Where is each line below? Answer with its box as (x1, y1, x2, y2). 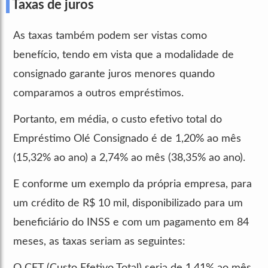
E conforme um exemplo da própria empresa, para (13, 178, 252, 190)
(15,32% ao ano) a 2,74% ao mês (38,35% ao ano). (13, 152, 245, 163)
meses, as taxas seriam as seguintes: (13, 236, 185, 247)
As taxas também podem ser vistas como (13, 30, 207, 41)
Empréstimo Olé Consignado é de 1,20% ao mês (13, 133, 241, 144)
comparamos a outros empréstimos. (13, 87, 184, 99)
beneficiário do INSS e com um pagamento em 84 (13, 217, 249, 228)
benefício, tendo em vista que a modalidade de (13, 49, 234, 60)
